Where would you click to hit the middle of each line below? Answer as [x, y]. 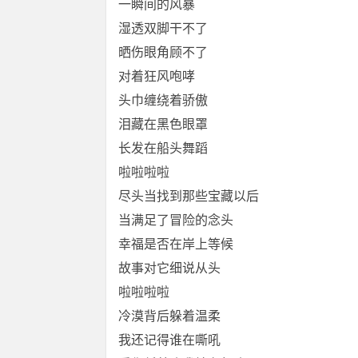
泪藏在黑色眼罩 [163, 124]
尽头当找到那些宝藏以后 [189, 196]
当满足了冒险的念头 [176, 220]
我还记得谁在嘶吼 [169, 340]
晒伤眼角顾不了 [163, 52]
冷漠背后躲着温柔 [169, 316]
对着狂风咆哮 [157, 76]
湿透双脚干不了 [163, 28]
